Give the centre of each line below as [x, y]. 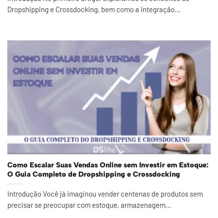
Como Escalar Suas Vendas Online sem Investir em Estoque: [108, 165]
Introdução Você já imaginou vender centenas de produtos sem [105, 193]
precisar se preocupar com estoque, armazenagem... [89, 205]
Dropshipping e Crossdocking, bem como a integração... [94, 9]
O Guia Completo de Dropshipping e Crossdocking [94, 174]
